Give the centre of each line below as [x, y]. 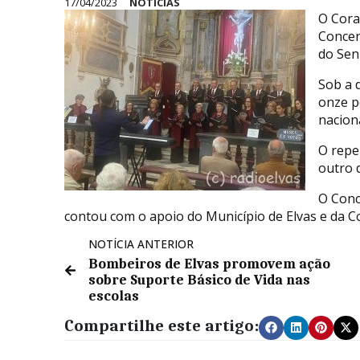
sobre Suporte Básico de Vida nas [199, 279]
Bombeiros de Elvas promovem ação [209, 263]
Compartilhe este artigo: [162, 325]
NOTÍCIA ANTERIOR [141, 243]
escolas [114, 295]
